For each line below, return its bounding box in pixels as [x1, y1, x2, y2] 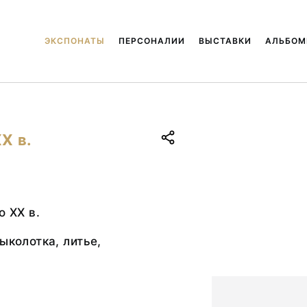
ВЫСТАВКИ [198, 36, 251, 46]
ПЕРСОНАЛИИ [118, 36, 185, 46]
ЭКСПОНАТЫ [44, 36, 105, 46]
